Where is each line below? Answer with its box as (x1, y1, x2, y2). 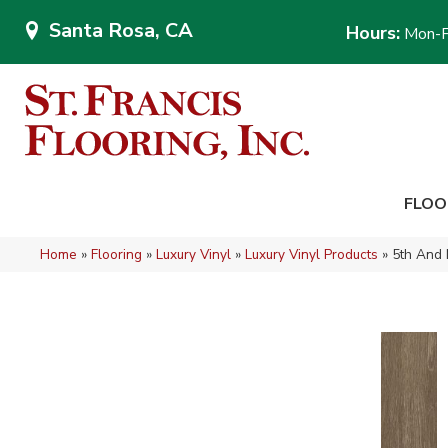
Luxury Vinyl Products (245, 245, 378, 264)
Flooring (91, 245, 142, 264)
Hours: (346, 21, 400, 45)
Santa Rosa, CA (49, 17, 193, 44)
